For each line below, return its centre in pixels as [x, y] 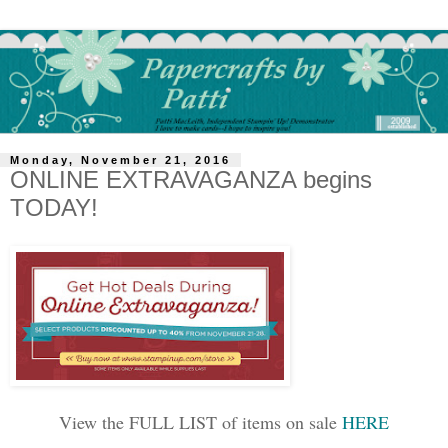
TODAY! [54, 208]
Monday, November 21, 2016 [120, 160]
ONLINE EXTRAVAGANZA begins [191, 180]
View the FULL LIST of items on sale [200, 421]
